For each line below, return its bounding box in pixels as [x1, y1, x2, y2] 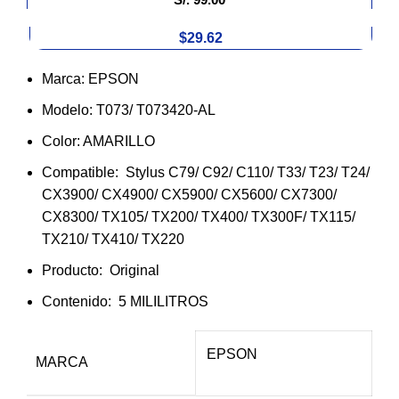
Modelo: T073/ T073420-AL [42, 102, 216, 118]
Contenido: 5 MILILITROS [42, 293, 208, 309]
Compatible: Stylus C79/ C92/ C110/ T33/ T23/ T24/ [42, 164, 370, 180]
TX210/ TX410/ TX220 [42, 231, 184, 247]
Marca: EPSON [42, 70, 139, 86]
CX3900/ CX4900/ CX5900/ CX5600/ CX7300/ [42, 186, 337, 202]
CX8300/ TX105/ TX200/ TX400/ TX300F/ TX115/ [42, 208, 355, 224]
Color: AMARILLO [42, 133, 155, 149]
